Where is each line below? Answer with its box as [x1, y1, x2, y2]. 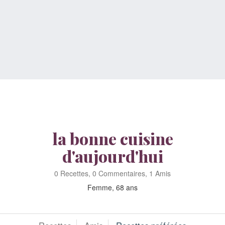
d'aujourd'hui [62, 145, 163, 167]
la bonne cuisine [52, 127, 173, 149]
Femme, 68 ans [87, 182, 138, 192]
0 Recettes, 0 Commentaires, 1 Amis [54, 168, 171, 178]
